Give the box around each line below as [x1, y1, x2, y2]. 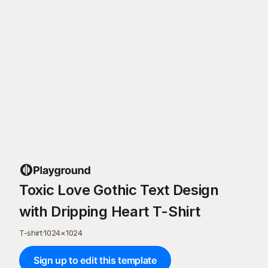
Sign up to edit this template [33, 254, 157, 266]
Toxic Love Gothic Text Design [19, 181, 219, 199]
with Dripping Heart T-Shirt [19, 203, 200, 220]
